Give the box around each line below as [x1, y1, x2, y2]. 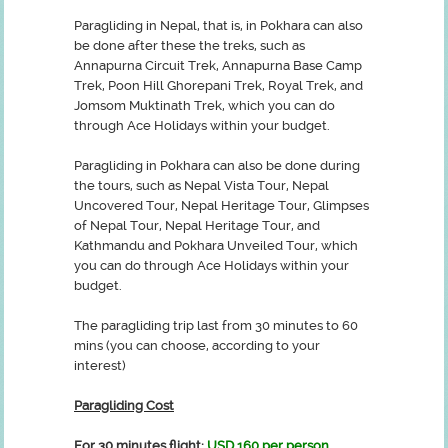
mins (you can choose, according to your [74, 338, 320, 353]
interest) [74, 358, 126, 373]
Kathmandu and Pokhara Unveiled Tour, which [74, 238, 358, 253]
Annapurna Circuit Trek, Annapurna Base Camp [74, 58, 362, 73]
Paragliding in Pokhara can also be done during [74, 158, 360, 173]
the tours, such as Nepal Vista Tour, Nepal [74, 178, 329, 193]
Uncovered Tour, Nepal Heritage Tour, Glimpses [74, 198, 369, 213]
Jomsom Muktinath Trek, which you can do [74, 98, 335, 113]
